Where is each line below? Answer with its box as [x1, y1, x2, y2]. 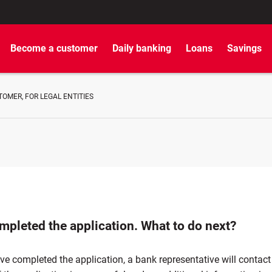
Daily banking [112, 42, 171, 54]
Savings [227, 42, 262, 54]
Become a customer [10, 42, 98, 54]
